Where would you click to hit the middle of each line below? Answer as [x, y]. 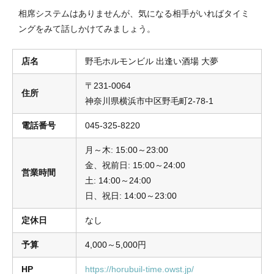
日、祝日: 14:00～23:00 [131, 195]
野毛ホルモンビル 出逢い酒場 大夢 [152, 61]
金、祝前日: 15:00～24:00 [135, 165]
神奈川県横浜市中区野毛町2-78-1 [149, 101]
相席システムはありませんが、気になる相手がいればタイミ [134, 13]
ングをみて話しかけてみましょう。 [87, 28]
